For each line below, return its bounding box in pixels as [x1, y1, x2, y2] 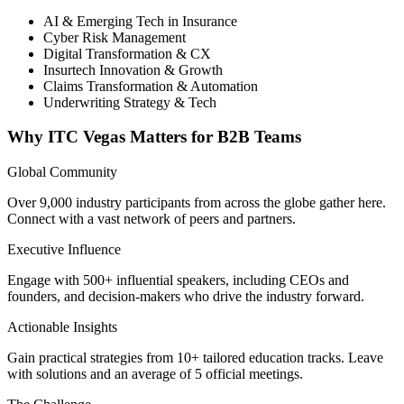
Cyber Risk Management [43, 29, 186, 45]
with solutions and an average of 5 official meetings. [7, 365, 303, 381]
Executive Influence [7, 241, 121, 257]
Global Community [7, 163, 117, 179]
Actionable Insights [7, 318, 117, 335]
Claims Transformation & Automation [43, 78, 258, 94]
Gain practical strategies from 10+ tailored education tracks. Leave [7, 349, 383, 365]
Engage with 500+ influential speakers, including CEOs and [7, 271, 349, 288]
